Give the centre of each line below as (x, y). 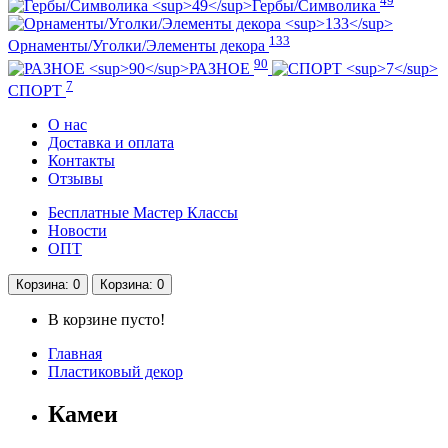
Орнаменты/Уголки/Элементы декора (138, 46)
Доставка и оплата (111, 142)
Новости (77, 230)
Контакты (81, 160)
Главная (75, 353)
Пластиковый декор (115, 371)
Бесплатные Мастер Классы (143, 212)
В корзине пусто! (106, 319)
